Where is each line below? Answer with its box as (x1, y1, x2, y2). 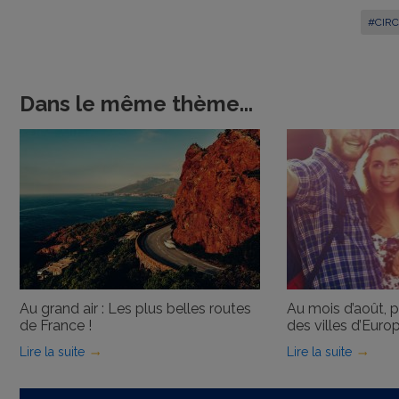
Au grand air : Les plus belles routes (20, 300, 251, 318)
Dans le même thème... (20, 91, 253, 117)
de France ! (20, 317, 92, 335)
